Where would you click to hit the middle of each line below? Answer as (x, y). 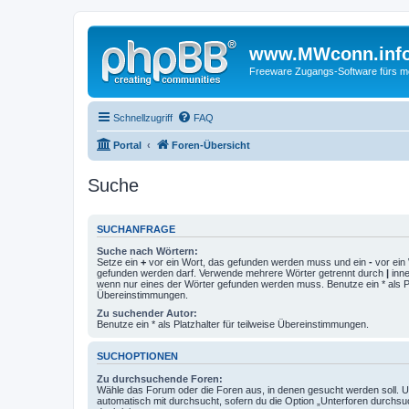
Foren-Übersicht (211, 145)
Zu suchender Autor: (147, 313)
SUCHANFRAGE (136, 229)
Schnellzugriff (143, 117)
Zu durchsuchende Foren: (160, 378)
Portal (127, 145)
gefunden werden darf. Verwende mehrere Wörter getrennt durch (241, 273)
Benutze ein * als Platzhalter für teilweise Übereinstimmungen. (233, 324)
